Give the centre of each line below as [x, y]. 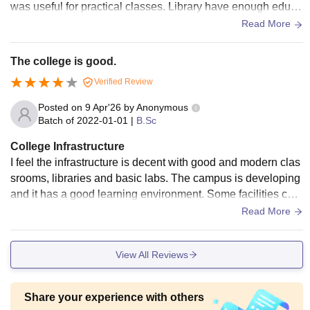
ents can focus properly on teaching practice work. [133, 39]
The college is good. [63, 62]
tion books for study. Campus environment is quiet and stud [154, 23]
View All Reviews [152, 254]
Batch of [56, 121]
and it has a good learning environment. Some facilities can [155, 194]
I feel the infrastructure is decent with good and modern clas [155, 163]
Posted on [62, 108]
